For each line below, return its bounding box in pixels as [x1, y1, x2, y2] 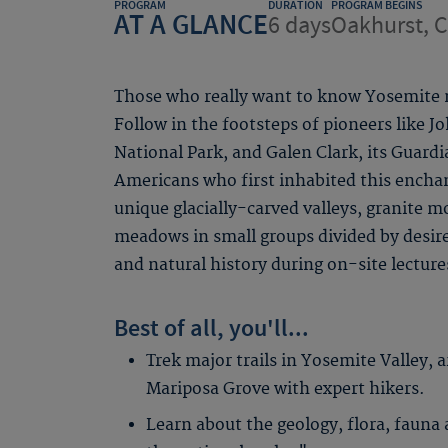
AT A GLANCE [114, 7, 268, 44]
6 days [268, 10, 331, 41]
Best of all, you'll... [114, 313, 309, 345]
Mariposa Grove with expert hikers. [146, 379, 425, 399]
